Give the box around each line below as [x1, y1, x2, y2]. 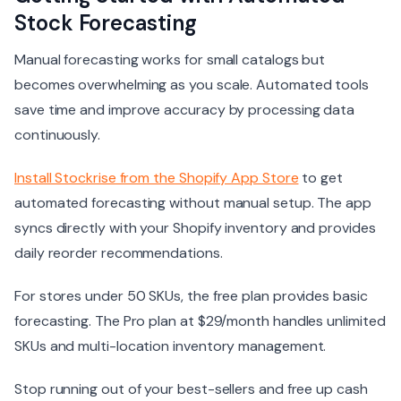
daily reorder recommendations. [14, 243, 223, 262]
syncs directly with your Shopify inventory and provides [14, 218, 376, 237]
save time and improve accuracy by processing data [14, 99, 355, 119]
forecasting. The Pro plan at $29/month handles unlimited [14, 311, 386, 330]
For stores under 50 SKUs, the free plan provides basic [14, 286, 368, 305]
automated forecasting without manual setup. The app [14, 192, 371, 212]
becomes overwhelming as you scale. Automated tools [14, 74, 370, 94]
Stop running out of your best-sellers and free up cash [14, 379, 368, 398]
